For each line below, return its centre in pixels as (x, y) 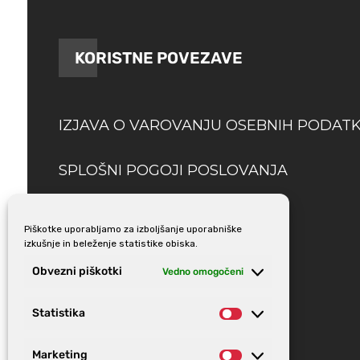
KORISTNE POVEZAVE (158, 57)
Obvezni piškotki (77, 271)
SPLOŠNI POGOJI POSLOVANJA (173, 170)
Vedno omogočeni (203, 271)
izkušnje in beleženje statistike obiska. (111, 243)
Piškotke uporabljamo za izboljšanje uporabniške (133, 229)
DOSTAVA (94, 215)
